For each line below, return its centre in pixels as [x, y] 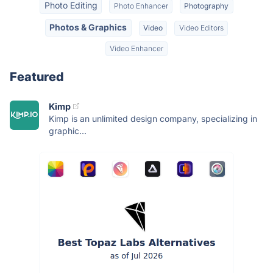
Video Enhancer [136, 48]
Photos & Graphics [88, 27]
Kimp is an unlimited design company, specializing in [153, 118]
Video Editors [201, 28]
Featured [37, 76]
